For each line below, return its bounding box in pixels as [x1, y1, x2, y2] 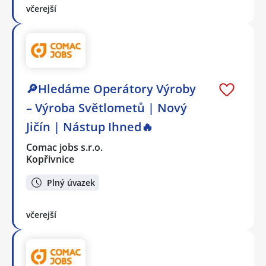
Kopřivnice [26, 153, 74, 166]
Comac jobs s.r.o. [26, 141, 104, 154]
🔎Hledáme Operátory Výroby [26, 81, 196, 97]
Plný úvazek [47, 176, 95, 188]
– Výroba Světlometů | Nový [26, 100, 187, 116]
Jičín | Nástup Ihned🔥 [26, 119, 153, 135]
